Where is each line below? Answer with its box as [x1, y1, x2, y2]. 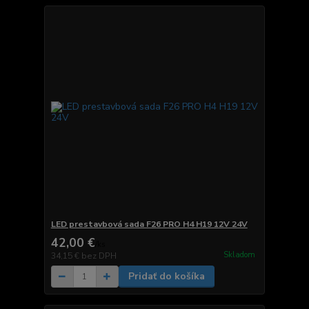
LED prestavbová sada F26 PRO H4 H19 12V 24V [50, 219, 248, 230]
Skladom [223, 249, 255, 260]
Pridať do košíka [128, 270, 205, 283]
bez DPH [81, 250, 117, 262]
